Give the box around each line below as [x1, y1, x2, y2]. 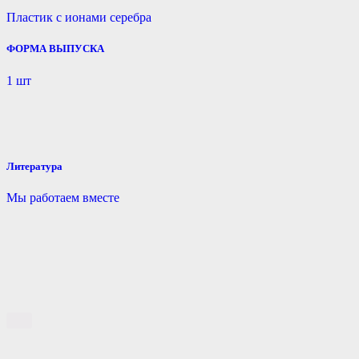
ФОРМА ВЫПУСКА [6, 42, 104, 55]
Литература [6, 159, 63, 172]
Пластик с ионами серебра [6, 10, 151, 25]
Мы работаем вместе [6, 190, 119, 204]
